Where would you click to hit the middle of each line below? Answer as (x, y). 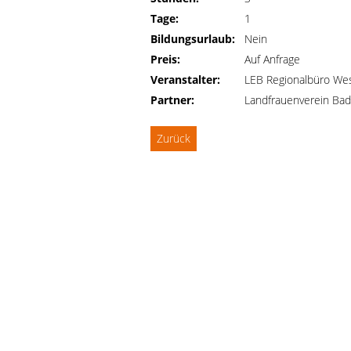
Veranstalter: (185, 80)
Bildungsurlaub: (193, 39)
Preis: (165, 59)
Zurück (174, 138)
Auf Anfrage (272, 59)
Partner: (172, 100)
